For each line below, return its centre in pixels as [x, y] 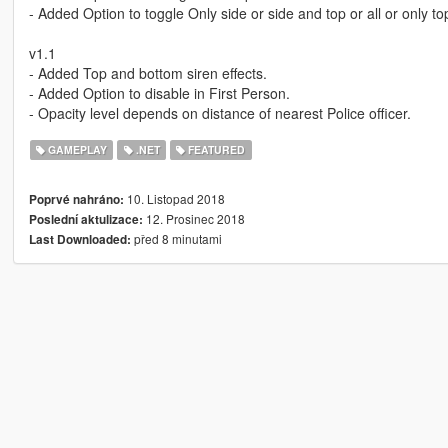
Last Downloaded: [79, 240]
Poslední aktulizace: [85, 220]
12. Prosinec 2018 [193, 219]
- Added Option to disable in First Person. [159, 93]
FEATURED [215, 150]
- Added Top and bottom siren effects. [147, 73]
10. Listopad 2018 [174, 199]
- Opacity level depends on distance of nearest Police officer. [219, 113]
